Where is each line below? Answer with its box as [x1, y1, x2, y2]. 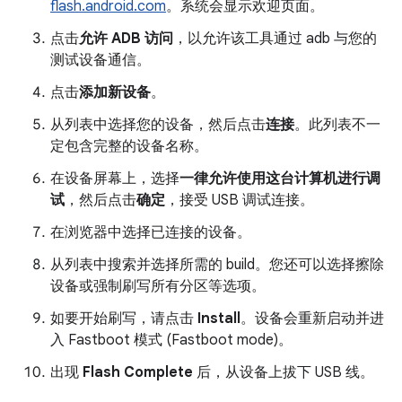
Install [197, 310, 240, 328]
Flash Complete [83, 363, 193, 381]
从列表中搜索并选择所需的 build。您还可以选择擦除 [50, 256, 384, 274]
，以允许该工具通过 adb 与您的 [173, 30, 377, 48]
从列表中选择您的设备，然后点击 [50, 116, 266, 134]
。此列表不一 [294, 116, 380, 134]
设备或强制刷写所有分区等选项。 [50, 277, 266, 295]
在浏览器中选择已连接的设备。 [50, 223, 251, 241]
